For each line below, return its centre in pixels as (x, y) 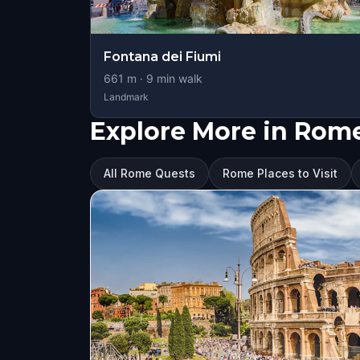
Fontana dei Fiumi (162, 57)
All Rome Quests (149, 173)
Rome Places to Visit (280, 173)
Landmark (126, 97)
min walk (178, 78)
